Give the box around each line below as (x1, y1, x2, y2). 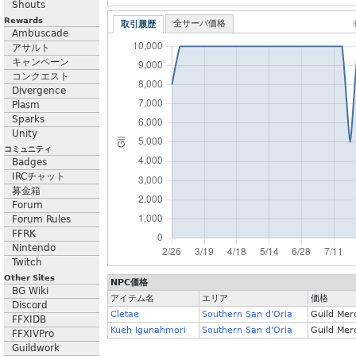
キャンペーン (12, 56, 69, 68)
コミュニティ (4, 145, 52, 153)
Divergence (12, 85, 66, 96)
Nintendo (12, 242, 56, 253)
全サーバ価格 (173, 18, 226, 29)
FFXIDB (12, 314, 46, 325)
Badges (12, 157, 47, 168)
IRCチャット (12, 171, 65, 182)
